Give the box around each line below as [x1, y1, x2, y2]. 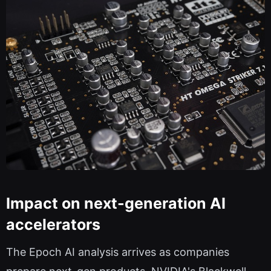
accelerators [6, 215, 100, 233]
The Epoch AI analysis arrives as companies [6, 246, 229, 259]
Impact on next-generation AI [6, 194, 226, 212]
